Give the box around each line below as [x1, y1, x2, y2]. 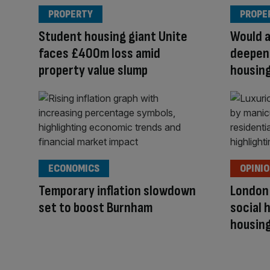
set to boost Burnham [39, 199, 152, 217]
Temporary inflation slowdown [39, 182, 196, 200]
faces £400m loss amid [39, 44, 160, 62]
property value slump [39, 61, 148, 79]
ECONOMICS [48, 162, 99, 175]
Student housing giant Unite [39, 27, 187, 45]
